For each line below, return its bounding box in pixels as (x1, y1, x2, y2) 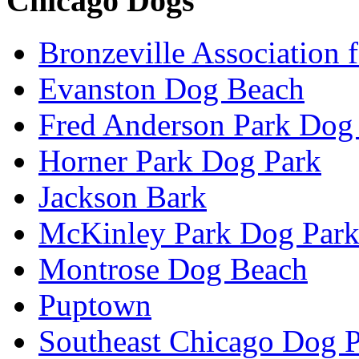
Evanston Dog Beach (38, 71, 305, 106)
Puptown (38, 287, 151, 322)
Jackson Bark (38, 179, 207, 214)
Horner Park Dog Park (38, 143, 321, 178)
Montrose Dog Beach (38, 251, 308, 286)
